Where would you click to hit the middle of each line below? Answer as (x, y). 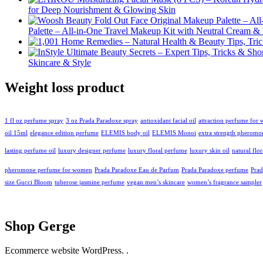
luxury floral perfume (158, 150)
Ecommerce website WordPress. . (67, 251)
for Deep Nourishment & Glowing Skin (102, 9)
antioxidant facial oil (168, 120)
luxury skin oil (210, 150)
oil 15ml (16, 133)
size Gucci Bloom (28, 182)
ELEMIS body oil (125, 133)
